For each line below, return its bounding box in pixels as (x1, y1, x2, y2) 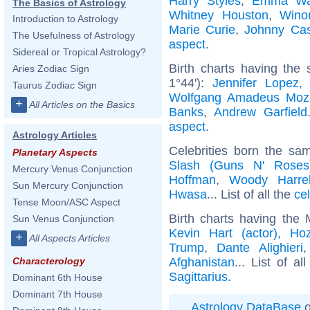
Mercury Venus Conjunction (12, 163, 133, 174)
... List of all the (207, 187, 294, 201)
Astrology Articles (12, 129, 97, 140)
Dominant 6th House (12, 272, 102, 283)
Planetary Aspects (12, 147, 98, 158)
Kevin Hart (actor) (169, 226, 278, 240)
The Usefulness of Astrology (12, 30, 135, 41)
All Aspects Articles (29, 232, 110, 244)
